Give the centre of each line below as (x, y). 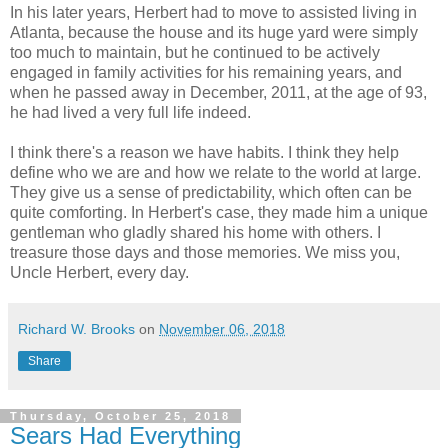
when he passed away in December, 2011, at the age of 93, (218, 92)
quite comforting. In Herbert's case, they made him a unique (219, 212)
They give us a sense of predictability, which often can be (211, 192)
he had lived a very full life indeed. (130, 112)
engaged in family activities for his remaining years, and (206, 72)
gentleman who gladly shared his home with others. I (195, 232)
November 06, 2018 (222, 328)
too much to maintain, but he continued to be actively (195, 52)
